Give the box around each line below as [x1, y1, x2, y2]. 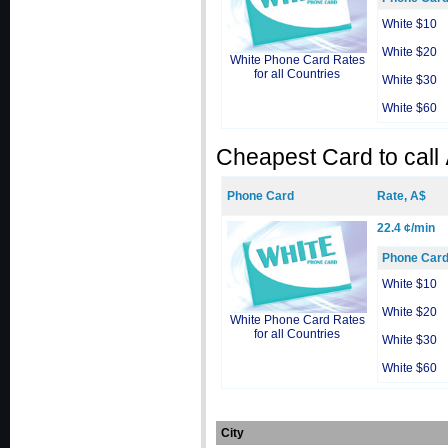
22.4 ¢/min [377, 221, 435, 235]
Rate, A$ [377, 189, 426, 203]
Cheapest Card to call [216, 144, 445, 170]
